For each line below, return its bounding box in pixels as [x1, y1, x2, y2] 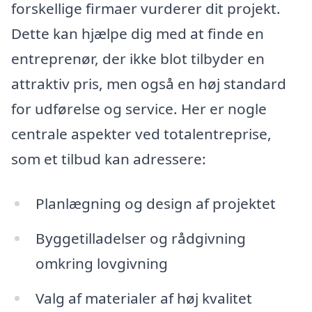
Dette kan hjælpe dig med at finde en [11, 24, 264, 44]
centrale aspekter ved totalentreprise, [11, 124, 272, 144]
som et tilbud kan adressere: [11, 149, 206, 169]
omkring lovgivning [35, 253, 168, 273]
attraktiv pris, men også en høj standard [11, 74, 286, 94]
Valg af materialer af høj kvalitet [35, 288, 252, 308]
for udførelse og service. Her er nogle [11, 99, 267, 119]
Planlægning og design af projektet [35, 194, 276, 214]
